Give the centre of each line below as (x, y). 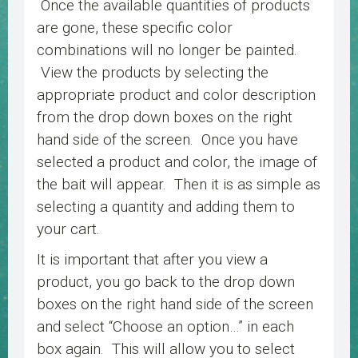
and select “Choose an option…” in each (165, 327)
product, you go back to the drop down (166, 282)
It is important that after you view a (152, 260)
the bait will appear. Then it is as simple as (179, 185)
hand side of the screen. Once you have (167, 140)
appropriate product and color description (176, 95)
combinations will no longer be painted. (167, 50)
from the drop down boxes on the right (165, 117)
